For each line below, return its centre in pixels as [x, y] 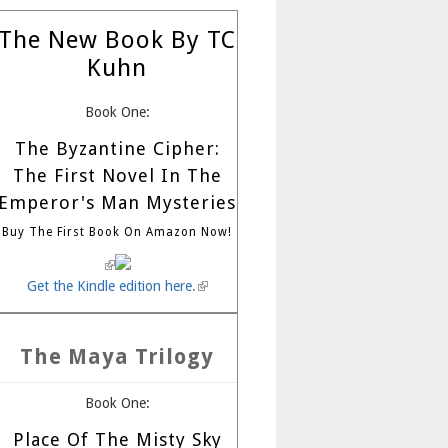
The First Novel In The [117, 175]
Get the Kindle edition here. [111, 285]
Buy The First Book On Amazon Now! [117, 231]
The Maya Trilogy [117, 356]
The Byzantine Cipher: [117, 148]
